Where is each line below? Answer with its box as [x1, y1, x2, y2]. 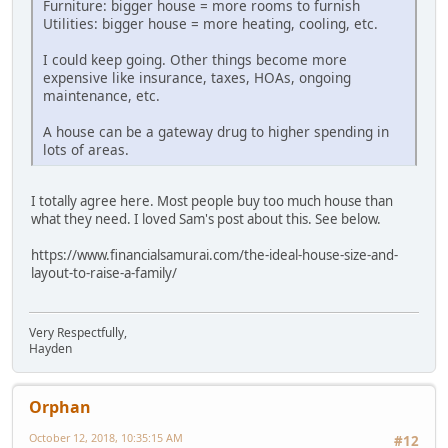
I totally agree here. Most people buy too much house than [31, 192, 393, 211]
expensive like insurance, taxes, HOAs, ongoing [43, 68, 351, 88]
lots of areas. [43, 140, 129, 160]
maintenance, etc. [43, 86, 160, 106]
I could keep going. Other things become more [43, 50, 347, 70]
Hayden [29, 339, 72, 357]
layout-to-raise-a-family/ [31, 264, 177, 283]
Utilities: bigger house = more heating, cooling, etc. [43, 14, 378, 34]
